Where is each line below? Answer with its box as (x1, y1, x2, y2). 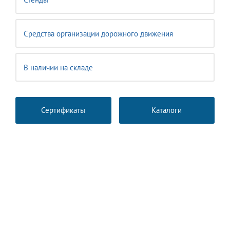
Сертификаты (41, 105, 86, 115)
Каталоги (151, 105, 182, 115)
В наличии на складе (24, 63, 93, 72)
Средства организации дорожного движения (24, 29, 173, 39)
